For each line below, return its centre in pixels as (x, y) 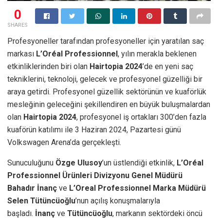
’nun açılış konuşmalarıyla (118, 200)
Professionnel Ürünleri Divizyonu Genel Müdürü (95, 175)
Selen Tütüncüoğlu (41, 200)
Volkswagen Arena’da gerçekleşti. (64, 142)
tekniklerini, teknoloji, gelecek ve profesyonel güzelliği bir (105, 79)
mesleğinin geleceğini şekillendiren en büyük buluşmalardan (109, 104)
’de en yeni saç (168, 66)
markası (22, 54)
